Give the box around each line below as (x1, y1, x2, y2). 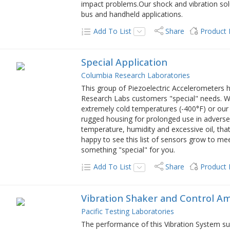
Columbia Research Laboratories (81, 70, 190, 81)
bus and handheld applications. (81, 9, 183, 19)
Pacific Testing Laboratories (81, 206, 175, 217)
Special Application (81, 56, 168, 69)
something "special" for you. (81, 145, 176, 155)
